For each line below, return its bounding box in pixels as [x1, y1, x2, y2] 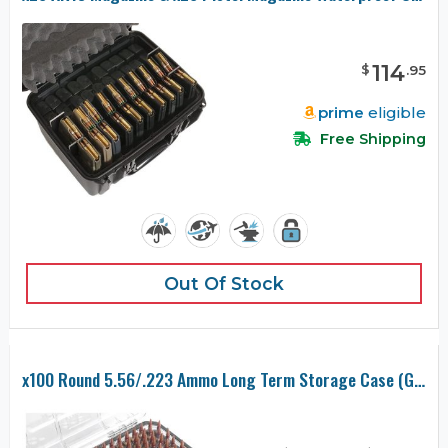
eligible [364, 102, 426, 122]
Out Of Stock [164, 272, 284, 294]
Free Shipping [316, 129, 426, 148]
